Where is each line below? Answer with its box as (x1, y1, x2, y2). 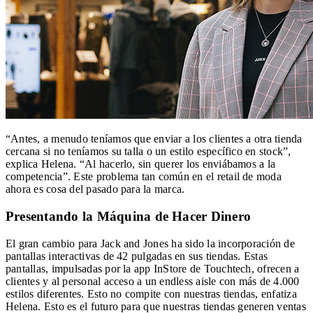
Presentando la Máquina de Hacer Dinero (6, 209, 252, 224)
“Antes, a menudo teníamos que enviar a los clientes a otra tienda (6, 133, 303, 145)
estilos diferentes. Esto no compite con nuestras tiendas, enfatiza (6, 287, 297, 300)
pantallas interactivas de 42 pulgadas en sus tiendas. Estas (6, 249, 268, 262)
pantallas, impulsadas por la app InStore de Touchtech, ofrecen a (6, 262, 300, 275)
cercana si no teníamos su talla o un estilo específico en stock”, (6, 145, 291, 158)
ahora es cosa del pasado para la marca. (6, 183, 185, 196)
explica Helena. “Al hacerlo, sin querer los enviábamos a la (6, 158, 276, 170)
